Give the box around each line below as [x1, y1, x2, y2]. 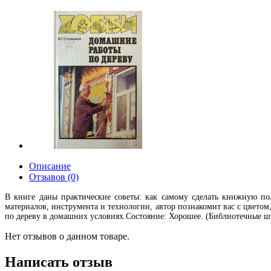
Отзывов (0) [29, 172, 79, 182]
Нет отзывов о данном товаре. [5, 231, 129, 241]
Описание [29, 161, 71, 171]
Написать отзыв [5, 253, 113, 270]
